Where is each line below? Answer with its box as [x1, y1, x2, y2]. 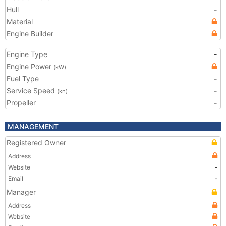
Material [7, 17, 33, 26]
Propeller [7, 98, 36, 107]
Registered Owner [7, 138, 66, 147]
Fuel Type [7, 74, 39, 83]
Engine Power [7, 62, 53, 71]
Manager [7, 188, 36, 196]
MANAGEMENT [8, 122, 59, 131]
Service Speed [7, 86, 57, 95]
